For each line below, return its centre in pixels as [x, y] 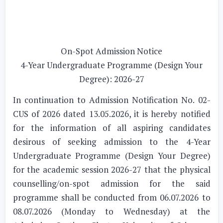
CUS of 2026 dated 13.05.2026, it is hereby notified [111, 114]
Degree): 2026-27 [111, 79]
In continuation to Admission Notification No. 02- [111, 100]
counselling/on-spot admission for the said [111, 183]
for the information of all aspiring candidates [111, 128]
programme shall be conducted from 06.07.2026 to [111, 197]
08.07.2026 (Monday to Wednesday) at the [111, 211]
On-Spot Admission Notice [111, 51]
